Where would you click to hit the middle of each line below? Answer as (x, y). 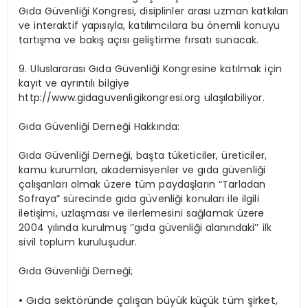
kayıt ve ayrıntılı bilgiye (74, 84)
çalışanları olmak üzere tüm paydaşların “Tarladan (142, 185)
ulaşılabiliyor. (234, 98)
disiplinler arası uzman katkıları (214, 11)
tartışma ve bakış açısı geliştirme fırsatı (115, 40)
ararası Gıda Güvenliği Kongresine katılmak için (167, 69)
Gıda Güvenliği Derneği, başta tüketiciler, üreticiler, (143, 156)
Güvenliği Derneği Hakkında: (112, 127)
